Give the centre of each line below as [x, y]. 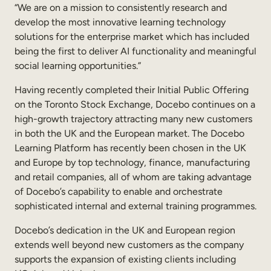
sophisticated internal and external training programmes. [135, 206]
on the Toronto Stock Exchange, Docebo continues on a [135, 104]
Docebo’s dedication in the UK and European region [125, 230]
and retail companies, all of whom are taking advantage [133, 177]
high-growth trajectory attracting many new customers [133, 119]
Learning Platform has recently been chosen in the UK [130, 148]
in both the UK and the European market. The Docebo [129, 133]
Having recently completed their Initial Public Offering [132, 90]
